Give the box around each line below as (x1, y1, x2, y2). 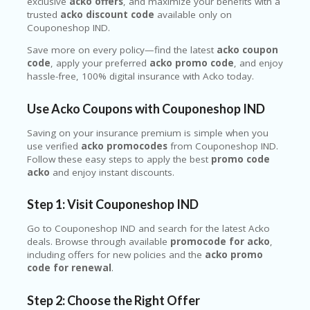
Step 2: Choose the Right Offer (27, 292, 200, 308)
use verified (27, 139, 81, 152)
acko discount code (60, 8, 154, 21)
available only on (154, 8, 232, 21)
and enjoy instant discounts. (50, 165, 174, 179)
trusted (27, 8, 60, 21)
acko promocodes (81, 139, 167, 152)
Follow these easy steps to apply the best (27, 152, 211, 165)
